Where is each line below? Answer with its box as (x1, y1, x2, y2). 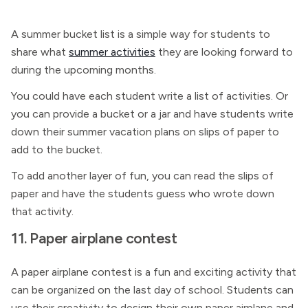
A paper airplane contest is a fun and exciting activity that (11, 265, 296, 278)
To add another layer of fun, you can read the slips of (11, 169, 274, 182)
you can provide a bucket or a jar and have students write (11, 107, 294, 120)
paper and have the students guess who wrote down (11, 187, 274, 200)
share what (11, 45, 69, 58)
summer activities (69, 45, 155, 58)
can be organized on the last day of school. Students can (11, 283, 294, 296)
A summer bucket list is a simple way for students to (11, 27, 270, 41)
